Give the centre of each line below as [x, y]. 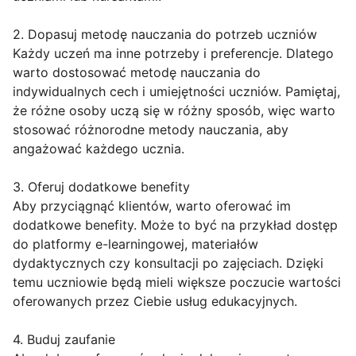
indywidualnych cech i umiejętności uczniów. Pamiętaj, [176, 91]
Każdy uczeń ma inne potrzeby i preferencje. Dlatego [173, 53]
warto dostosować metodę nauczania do [137, 72]
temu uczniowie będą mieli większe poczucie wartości [177, 282]
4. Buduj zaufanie [64, 339]
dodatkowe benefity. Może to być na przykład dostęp [175, 225]
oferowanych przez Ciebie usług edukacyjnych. [155, 301]
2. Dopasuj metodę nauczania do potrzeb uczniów [165, 34]
